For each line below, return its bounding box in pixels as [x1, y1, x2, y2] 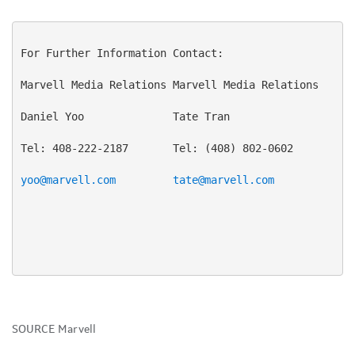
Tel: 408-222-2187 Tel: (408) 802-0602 [20, 142, 293, 155]
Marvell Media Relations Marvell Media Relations [20, 78, 319, 92]
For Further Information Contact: [20, 47, 223, 60]
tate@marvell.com [172, 174, 274, 187]
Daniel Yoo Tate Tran [20, 110, 230, 124]
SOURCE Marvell [12, 323, 96, 335]
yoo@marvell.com [20, 174, 116, 187]
